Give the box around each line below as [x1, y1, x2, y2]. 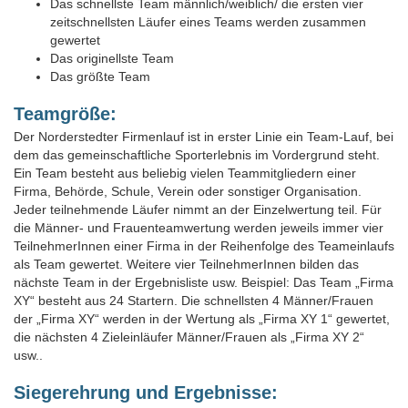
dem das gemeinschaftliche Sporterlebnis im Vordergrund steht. [14, 147, 380, 162]
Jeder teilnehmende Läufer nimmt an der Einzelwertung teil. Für [14, 201, 382, 217]
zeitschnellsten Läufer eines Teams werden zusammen [50, 14, 366, 29]
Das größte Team [50, 68, 150, 84]
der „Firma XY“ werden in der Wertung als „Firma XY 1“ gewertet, [14, 311, 390, 326]
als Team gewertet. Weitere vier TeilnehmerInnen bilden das [14, 256, 359, 271]
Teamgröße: [14, 103, 117, 124]
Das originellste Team [50, 50, 174, 66]
